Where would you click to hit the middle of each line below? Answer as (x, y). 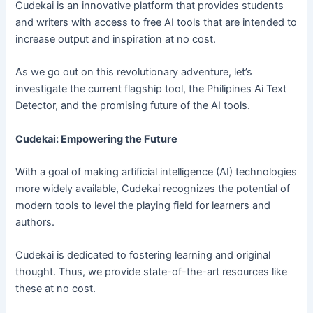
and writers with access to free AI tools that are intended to (156, 23)
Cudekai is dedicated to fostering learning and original (143, 255)
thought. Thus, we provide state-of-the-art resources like (152, 272)
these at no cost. (56, 289)
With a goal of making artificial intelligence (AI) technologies (156, 172)
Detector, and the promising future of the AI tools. (133, 106)
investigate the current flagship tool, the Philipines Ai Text (151, 89)
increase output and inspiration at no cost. (117, 39)
